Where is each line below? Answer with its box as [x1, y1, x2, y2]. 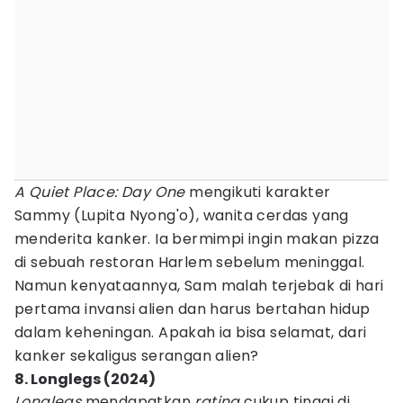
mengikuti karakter [184, 182, 331, 202]
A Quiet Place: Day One [14, 182, 185, 202]
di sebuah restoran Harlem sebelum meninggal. [14, 252, 365, 273]
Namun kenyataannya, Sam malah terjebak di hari [14, 275, 384, 296]
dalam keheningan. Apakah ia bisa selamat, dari [14, 322, 367, 343]
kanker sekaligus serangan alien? [14, 345, 259, 366]
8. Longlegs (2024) [14, 369, 156, 390]
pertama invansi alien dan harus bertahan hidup [14, 299, 371, 319]
